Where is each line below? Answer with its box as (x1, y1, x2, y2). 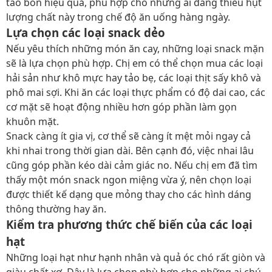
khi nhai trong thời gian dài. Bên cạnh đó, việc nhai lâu (6, 144, 254, 157)
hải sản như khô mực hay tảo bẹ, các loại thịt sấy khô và (6, 71, 261, 84)
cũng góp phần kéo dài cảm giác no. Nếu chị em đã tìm (6, 158, 257, 172)
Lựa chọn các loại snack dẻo (6, 25, 165, 40)
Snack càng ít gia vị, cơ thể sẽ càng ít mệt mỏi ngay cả (6, 129, 251, 143)
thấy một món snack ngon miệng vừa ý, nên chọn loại (6, 173, 251, 186)
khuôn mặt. (6, 115, 59, 128)
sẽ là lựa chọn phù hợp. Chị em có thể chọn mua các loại (6, 56, 263, 70)
